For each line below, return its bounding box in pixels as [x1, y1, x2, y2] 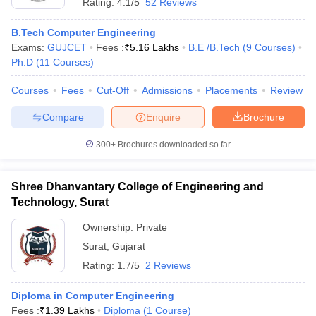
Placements [205, 85, 257, 96]
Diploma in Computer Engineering [11, 290, 174, 301]
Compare [42, 111, 84, 123]
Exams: [11, 42, 47, 53]
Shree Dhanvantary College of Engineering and [11, 181, 264, 193]
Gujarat [112, 241, 145, 252]
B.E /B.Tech [188, 42, 240, 53]
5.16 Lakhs [130, 42, 179, 53]
